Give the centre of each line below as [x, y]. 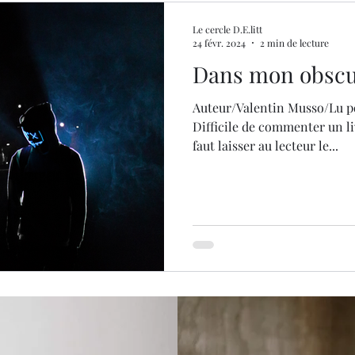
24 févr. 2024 [219, 43]
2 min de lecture [294, 43]
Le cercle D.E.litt [227, 29]
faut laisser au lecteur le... [265, 145]
